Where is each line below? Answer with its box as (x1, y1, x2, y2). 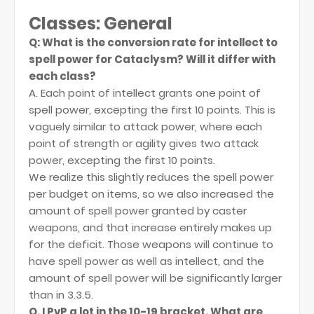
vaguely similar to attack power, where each (29, 119, 262, 134)
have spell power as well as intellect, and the (29, 254, 264, 268)
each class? (29, 69, 96, 83)
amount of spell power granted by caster (29, 203, 247, 218)
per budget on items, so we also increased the (29, 186, 274, 201)
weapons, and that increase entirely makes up (29, 220, 272, 235)
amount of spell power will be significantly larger (29, 271, 282, 285)
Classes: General (29, 12, 172, 35)
